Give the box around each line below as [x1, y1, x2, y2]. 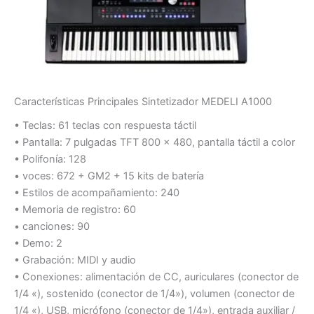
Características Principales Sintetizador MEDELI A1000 [14, 95, 272, 109]
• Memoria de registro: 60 [14, 203, 136, 217]
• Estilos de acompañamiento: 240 [14, 186, 179, 200]
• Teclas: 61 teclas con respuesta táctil [14, 119, 196, 132]
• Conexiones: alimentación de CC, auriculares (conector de [14, 271, 299, 284]
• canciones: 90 [14, 220, 90, 233]
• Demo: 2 [14, 237, 62, 250]
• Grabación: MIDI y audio [14, 254, 136, 267]
